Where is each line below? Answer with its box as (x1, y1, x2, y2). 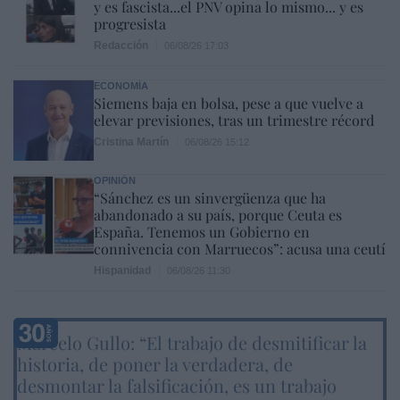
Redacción (94, 38, 148, 52)
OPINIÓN (94, 174, 136, 186)
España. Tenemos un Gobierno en (94, 221, 310, 241)
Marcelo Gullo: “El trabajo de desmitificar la (17, 329, 367, 354)
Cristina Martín (94, 135, 169, 148)
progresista (94, 13, 166, 33)
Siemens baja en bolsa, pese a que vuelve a (94, 93, 363, 112)
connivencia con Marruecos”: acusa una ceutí (94, 238, 386, 258)
